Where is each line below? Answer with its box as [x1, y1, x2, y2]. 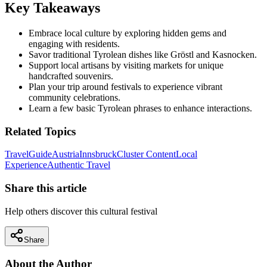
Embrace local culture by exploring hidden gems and [29, 28, 226, 38]
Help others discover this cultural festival [5, 206, 157, 216]
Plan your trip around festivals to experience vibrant [29, 82, 222, 92]
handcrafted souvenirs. [29, 71, 113, 81]
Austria [52, 149, 79, 160]
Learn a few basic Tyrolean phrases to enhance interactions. [29, 103, 252, 113]
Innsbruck [79, 149, 117, 160]
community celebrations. [29, 92, 120, 103]
